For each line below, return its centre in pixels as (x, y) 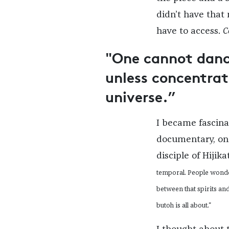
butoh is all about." (184, 206)
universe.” (140, 96)
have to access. (189, 31)
